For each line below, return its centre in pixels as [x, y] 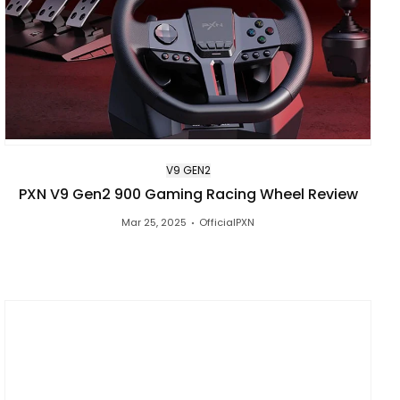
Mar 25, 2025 [154, 223]
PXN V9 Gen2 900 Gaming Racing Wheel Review [188, 195]
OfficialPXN [227, 223]
